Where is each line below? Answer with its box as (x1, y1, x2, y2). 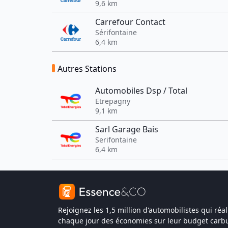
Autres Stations (58, 63, 117, 74)
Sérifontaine (95, 27, 137, 37)
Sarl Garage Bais (95, 124, 158, 135)
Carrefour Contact (95, 16, 165, 27)
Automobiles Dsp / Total (95, 85, 187, 96)
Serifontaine (95, 135, 137, 145)
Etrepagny (95, 96, 130, 106)
